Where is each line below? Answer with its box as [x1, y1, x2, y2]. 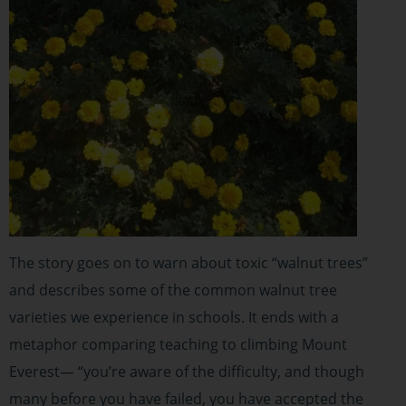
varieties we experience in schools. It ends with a [9, 307, 339, 327]
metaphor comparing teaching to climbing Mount [9, 334, 347, 354]
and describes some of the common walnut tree [9, 280, 337, 300]
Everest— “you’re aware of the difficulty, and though [9, 362, 364, 382]
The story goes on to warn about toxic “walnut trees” [9, 253, 368, 273]
